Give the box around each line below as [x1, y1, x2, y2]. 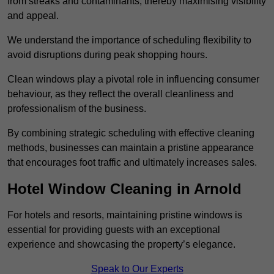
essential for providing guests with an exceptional [7, 224, 220, 235]
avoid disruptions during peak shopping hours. [7, 50, 207, 61]
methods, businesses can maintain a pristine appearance [7, 143, 254, 154]
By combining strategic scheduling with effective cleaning [7, 128, 254, 139]
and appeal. [7, 10, 59, 21]
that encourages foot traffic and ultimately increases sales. [7, 157, 257, 168]
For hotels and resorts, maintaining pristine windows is [7, 210, 242, 221]
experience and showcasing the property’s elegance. [7, 239, 238, 250]
